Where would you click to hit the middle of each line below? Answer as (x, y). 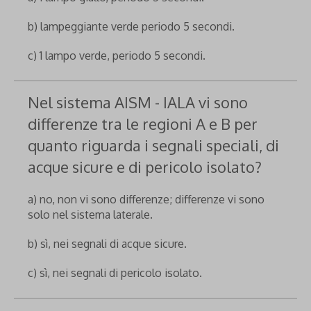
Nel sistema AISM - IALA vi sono (138, 102)
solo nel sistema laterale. (90, 214)
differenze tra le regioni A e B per (143, 123)
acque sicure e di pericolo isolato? (145, 166)
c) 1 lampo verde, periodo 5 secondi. (117, 55)
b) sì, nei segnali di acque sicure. (107, 243)
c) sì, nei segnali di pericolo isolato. (115, 272)
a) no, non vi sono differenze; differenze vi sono (146, 199)
